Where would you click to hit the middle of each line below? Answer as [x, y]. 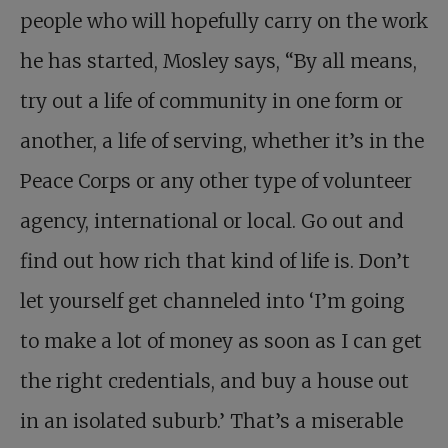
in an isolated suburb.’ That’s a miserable [211, 421]
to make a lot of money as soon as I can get [221, 341]
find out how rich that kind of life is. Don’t [215, 261]
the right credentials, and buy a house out [214, 381]
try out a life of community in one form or [211, 101]
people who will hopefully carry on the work [224, 21]
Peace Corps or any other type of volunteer [216, 181]
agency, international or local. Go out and [212, 221]
